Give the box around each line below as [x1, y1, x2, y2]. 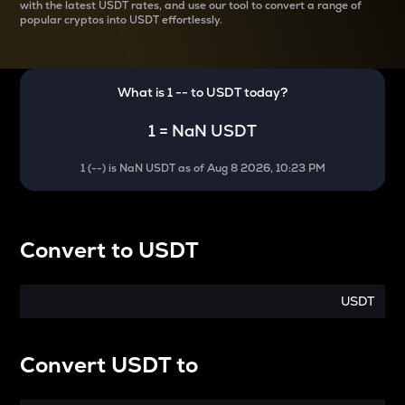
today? [241, 84, 287, 100]
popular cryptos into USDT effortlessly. [20, 13, 223, 27]
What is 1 [118, 84, 175, 100]
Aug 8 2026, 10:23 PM [206, 161, 325, 175]
